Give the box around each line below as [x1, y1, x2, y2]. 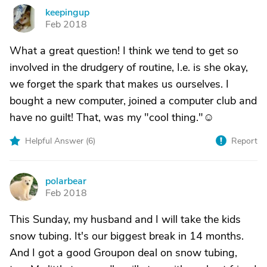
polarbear [45, 175, 86, 188]
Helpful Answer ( [25, 135, 88, 147]
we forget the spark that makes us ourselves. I [10, 77, 229, 91]
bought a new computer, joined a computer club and [10, 94, 257, 108]
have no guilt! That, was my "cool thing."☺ [10, 110, 214, 125]
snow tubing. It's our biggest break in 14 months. [10, 229, 244, 243]
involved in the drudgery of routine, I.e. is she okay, [10, 60, 248, 74]
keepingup [45, 6, 89, 19]
